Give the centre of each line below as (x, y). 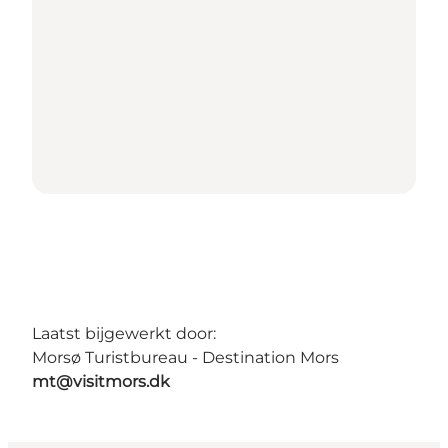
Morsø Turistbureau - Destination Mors (185, 357)
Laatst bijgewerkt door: (124, 333)
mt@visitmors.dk (101, 381)
